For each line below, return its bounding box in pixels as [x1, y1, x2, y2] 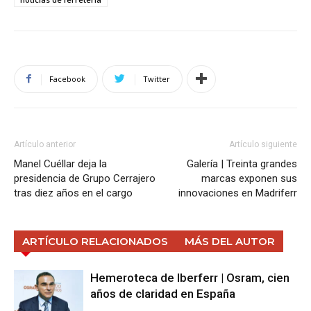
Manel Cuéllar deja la [14, 157, 107, 170]
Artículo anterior [14, 139, 76, 149]
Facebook [49, 73, 85, 84]
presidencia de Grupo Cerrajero [14, 171, 155, 185]
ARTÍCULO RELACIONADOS [22, 234, 168, 248]
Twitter [143, 73, 170, 84]
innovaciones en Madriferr [178, 186, 297, 199]
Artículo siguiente [229, 139, 297, 149]
